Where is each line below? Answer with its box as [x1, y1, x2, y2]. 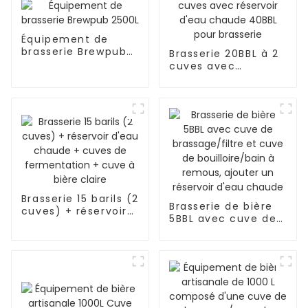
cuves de [21, 229, 74, 243]
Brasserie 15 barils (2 [21, 192, 139, 206]
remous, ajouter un [168, 261, 280, 275]
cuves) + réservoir [21, 204, 127, 219]
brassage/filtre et [168, 223, 272, 238]
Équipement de [21, 32, 109, 46]
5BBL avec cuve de [168, 211, 277, 225]
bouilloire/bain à [168, 248, 265, 263]
